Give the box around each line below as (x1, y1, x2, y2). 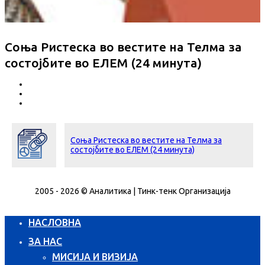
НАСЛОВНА (28, 216, 81, 228)
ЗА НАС (28, 235, 62, 247)
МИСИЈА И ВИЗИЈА (52, 251, 138, 262)
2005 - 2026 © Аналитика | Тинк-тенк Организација (34, 186, 231, 196)
